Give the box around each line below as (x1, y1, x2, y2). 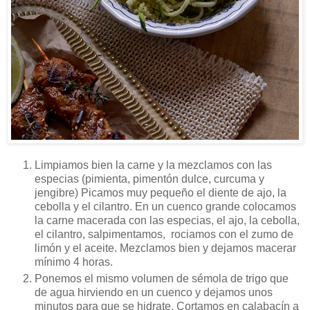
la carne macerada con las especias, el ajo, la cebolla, (35, 214, 300, 226)
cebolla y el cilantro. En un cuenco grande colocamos (35, 200, 296, 212)
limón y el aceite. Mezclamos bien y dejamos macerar (35, 241, 296, 254)
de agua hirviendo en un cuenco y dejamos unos (35, 286, 273, 298)
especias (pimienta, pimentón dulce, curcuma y (35, 172, 264, 185)
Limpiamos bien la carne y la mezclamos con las (35, 158, 272, 171)
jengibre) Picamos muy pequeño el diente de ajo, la (35, 186, 286, 199)
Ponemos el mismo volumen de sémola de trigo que (35, 272, 289, 284)
